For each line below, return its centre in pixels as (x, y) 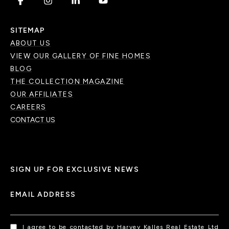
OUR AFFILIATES (42, 95)
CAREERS (28, 107)
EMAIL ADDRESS (43, 195)
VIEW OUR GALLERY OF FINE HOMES (81, 56)
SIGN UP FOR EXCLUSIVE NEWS (75, 170)
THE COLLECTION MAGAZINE (67, 82)
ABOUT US (30, 43)
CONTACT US (33, 120)
